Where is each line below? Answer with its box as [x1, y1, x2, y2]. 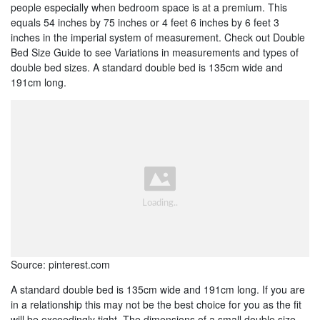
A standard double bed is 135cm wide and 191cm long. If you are [11, 282, 305, 297]
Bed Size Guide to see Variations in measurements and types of [11, 44, 299, 59]
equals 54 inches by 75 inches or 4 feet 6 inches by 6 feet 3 [11, 14, 279, 29]
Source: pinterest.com [11, 257, 110, 272]
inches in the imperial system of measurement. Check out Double [11, 29, 305, 44]
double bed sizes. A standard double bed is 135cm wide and [11, 59, 283, 74]
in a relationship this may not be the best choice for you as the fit [11, 297, 301, 312]
